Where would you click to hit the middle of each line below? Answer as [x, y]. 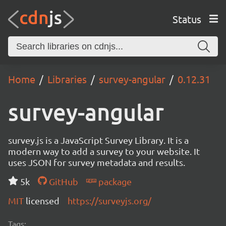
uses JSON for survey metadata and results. [97, 162]
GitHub [62, 181]
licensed [43, 201]
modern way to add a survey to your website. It [104, 151]
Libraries [67, 79]
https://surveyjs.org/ [109, 201]
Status [187, 19]
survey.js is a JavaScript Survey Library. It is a [98, 140]
